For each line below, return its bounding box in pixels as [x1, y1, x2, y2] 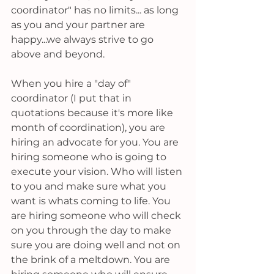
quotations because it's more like [11, 107, 176, 119]
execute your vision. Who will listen [11, 166, 185, 178]
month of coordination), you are [11, 122, 168, 134]
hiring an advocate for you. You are [11, 136, 181, 149]
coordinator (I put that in [11, 92, 134, 105]
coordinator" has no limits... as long [11, 4, 181, 17]
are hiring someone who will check [11, 210, 183, 222]
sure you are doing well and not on [11, 239, 183, 251]
